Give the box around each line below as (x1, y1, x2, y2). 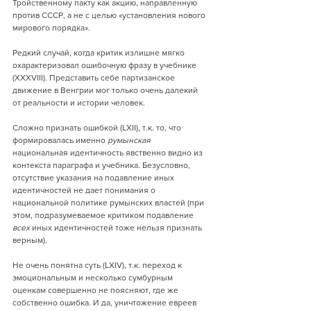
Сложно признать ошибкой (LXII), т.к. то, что (12, 123, 183, 133)
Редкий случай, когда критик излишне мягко (12, 48, 187, 58)
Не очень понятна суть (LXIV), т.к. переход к (12, 260, 184, 270)
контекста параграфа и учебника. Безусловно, (12, 160, 192, 170)
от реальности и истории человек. (12, 98, 145, 108)
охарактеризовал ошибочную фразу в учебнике (12, 60, 199, 70)
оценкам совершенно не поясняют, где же (12, 285, 180, 295)
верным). (12, 235, 47, 245)
